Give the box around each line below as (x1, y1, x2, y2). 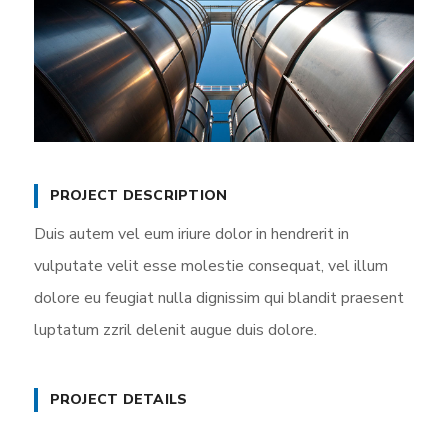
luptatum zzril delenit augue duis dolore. (33, 318, 317, 341)
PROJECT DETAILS (49, 389, 188, 409)
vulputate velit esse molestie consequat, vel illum (33, 254, 388, 277)
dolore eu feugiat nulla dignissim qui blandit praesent (33, 286, 404, 309)
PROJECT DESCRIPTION (49, 185, 228, 205)
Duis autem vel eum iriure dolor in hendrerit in (33, 222, 349, 245)
